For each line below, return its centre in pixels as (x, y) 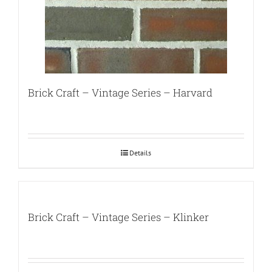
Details (140, 153)
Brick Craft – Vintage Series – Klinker (118, 217)
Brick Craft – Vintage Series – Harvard (120, 93)
